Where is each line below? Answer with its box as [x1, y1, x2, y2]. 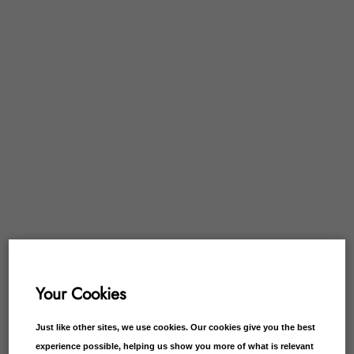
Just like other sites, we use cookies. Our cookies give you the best [36, 322, 316, 332]
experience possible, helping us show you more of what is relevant [36, 341, 314, 351]
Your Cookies [36, 282, 126, 307]
